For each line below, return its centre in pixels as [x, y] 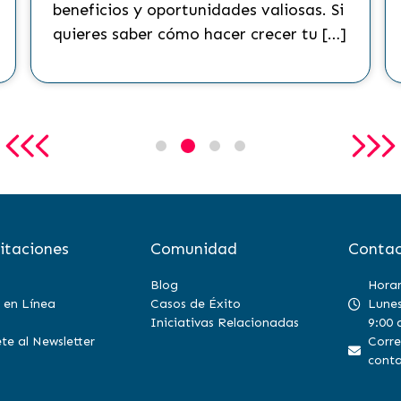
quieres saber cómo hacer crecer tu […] [199, 34]
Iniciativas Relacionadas [224, 323]
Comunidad [193, 249]
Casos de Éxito [195, 304]
